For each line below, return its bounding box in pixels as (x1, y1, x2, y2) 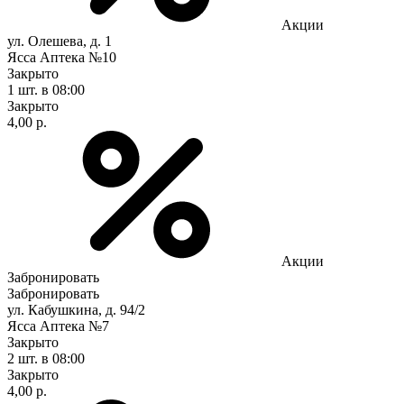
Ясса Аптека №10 (7, 49, 116, 65)
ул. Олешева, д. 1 (7, 32, 112, 49)
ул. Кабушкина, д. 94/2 (7, 301, 145, 317)
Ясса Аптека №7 (7, 317, 109, 334)
